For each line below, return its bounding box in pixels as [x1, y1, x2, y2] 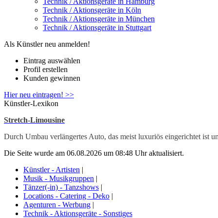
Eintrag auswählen [23, 56, 80, 65]
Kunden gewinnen [23, 74, 80, 82]
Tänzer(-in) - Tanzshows [23, 183, 99, 191]
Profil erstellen [23, 65, 68, 73]
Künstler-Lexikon [4, 99, 58, 108]
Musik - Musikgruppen [23, 174, 94, 182]
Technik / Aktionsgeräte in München [43, 15, 155, 23]
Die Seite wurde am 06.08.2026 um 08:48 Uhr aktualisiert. [4, 149, 184, 157]
